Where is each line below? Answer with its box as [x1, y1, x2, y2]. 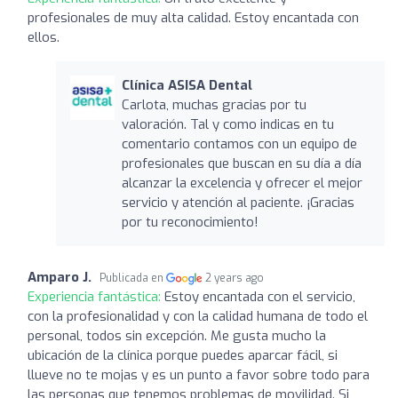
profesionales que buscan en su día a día [121, 154, 362, 172]
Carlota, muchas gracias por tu [121, 95, 306, 114]
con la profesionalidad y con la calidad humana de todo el [28, 306, 368, 325]
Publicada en [99, 270, 166, 285]
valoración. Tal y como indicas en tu [121, 115, 334, 133]
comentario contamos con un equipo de [121, 134, 357, 153]
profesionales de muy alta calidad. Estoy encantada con [28, 8, 359, 27]
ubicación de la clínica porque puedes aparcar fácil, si [28, 346, 338, 364]
